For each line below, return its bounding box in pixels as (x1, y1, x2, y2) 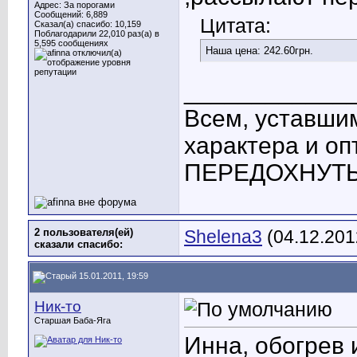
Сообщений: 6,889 (34, 10, 108, 19)
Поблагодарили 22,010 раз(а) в (34, 29, 159, 38)
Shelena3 (184, 226, 262, 247)
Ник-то (34, 298, 81, 315)
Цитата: (200, 14, 271, 37)
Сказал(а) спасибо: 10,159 (34, 19, 141, 29)
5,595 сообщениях (34, 38, 108, 48)
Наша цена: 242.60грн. (206, 45, 313, 57)
